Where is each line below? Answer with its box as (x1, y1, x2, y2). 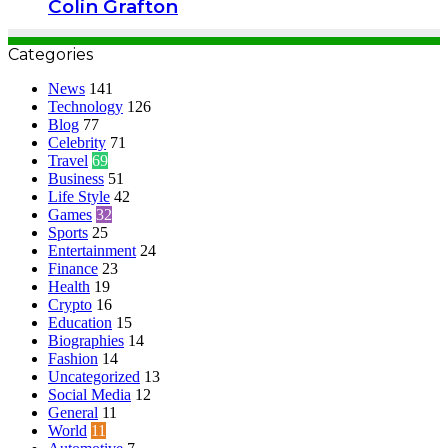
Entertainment (48, 242, 136, 260)
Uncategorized (48, 368, 140, 386)
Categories (8, 45, 93, 65)
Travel (48, 152, 88, 170)
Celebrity (48, 134, 106, 152)
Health (48, 278, 90, 296)
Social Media (48, 386, 131, 404)
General (48, 404, 98, 422)
